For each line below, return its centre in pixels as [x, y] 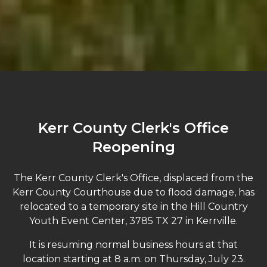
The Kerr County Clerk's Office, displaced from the [133, 178]
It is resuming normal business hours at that [133, 244]
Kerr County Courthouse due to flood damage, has [133, 192]
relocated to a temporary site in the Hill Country [133, 206]
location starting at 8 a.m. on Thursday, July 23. [133, 259]
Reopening [133, 147]
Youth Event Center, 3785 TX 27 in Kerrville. [133, 221]
